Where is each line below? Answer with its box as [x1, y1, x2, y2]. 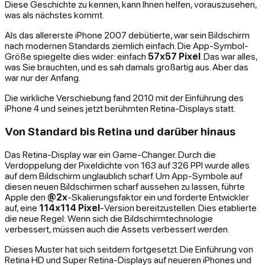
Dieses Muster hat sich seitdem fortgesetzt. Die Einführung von [5, 243, 253, 254]
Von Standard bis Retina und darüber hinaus [5, 124, 235, 138]
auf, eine [5, 202, 39, 213]
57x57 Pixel [148, 51, 201, 62]
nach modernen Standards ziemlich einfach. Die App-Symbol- [5, 40, 248, 51]
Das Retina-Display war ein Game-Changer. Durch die [5, 148, 216, 160]
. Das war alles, [201, 51, 257, 62]
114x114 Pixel [39, 202, 100, 213]
